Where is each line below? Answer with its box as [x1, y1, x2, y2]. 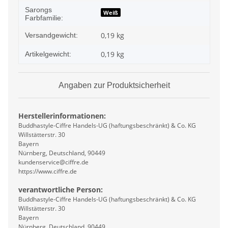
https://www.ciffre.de [18, 167, 77, 176]
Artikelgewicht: [25, 50, 71, 59]
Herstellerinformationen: [18, 111, 106, 121]
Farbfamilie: [25, 14, 63, 22]
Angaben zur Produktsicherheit [58, 81, 170, 90]
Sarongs [25, 6, 52, 14]
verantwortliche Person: [18, 185, 103, 195]
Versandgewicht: [25, 31, 78, 40]
